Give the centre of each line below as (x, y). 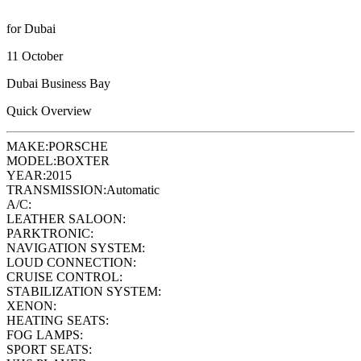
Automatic (133, 189)
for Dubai (31, 28)
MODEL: (31, 160)
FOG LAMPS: (45, 334)
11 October (35, 56)
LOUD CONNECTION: (71, 262)
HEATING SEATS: (58, 320)
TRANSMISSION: (56, 189)
